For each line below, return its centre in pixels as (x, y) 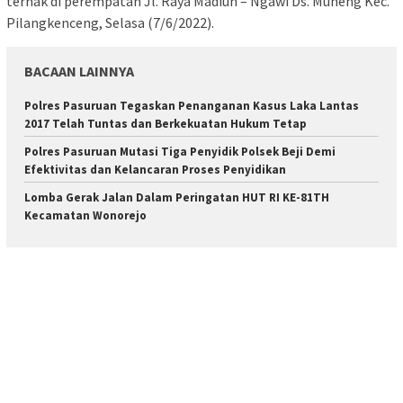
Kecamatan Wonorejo (85, 216)
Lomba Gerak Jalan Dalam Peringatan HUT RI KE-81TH (177, 198)
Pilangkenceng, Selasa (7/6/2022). (110, 23)
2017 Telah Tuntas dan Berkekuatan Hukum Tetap (166, 124)
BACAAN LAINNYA (79, 72)
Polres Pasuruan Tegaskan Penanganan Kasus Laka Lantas (192, 106)
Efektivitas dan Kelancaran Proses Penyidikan (155, 170)
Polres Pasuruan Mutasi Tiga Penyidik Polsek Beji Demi (180, 152)
